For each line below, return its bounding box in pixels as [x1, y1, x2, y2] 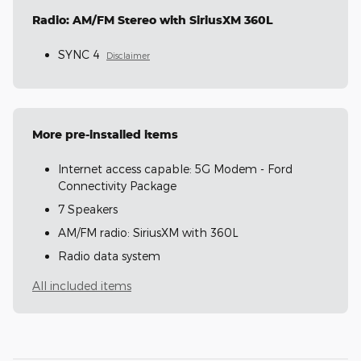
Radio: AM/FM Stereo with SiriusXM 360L [32, 12, 273, 27]
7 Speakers [58, 201, 118, 216]
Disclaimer [106, 49, 150, 60]
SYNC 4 [58, 47, 100, 61]
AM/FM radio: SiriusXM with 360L [58, 225, 239, 239]
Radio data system [58, 248, 160, 263]
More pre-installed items [32, 127, 178, 141]
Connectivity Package [58, 178, 176, 193]
